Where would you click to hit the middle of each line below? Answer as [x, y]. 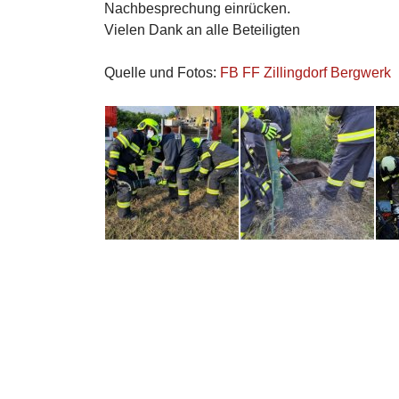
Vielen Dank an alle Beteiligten [202, 30]
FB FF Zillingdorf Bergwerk [305, 73]
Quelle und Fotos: [162, 73]
